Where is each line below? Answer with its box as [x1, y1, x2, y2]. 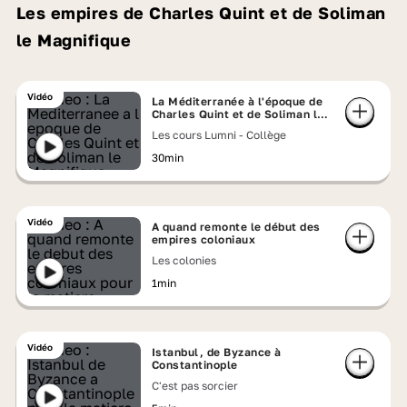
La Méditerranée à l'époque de [151, 94, 323, 108]
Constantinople [151, 358, 238, 372]
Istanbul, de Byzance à [151, 345, 282, 359]
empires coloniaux [151, 233, 256, 246]
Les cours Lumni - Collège [151, 128, 286, 142]
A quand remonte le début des [151, 220, 321, 233]
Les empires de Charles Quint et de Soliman [15, 3, 386, 23]
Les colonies [151, 253, 216, 267]
